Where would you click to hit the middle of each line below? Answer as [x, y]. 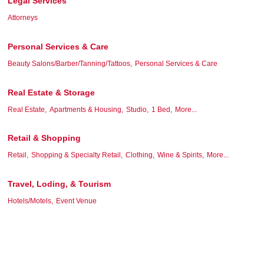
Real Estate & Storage [51, 92]
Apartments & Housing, [86, 109]
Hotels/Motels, [30, 201]
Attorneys [23, 17]
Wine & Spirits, [181, 155]
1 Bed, [162, 109]
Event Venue [76, 201]
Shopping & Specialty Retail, [77, 155]
